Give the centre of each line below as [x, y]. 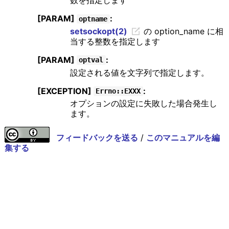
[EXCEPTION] [65, 91]
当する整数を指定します [115, 41]
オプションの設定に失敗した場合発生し [143, 104]
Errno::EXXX [118, 91]
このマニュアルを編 [183, 138]
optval [91, 60]
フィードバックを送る [97, 138]
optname [93, 19]
